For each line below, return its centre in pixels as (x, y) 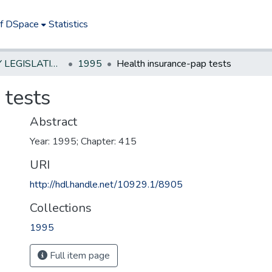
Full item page (79, 256)
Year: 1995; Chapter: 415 (83, 141)
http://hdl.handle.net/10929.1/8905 (106, 185)
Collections (61, 208)
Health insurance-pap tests (174, 64)
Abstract (53, 122)
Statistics (69, 24)
